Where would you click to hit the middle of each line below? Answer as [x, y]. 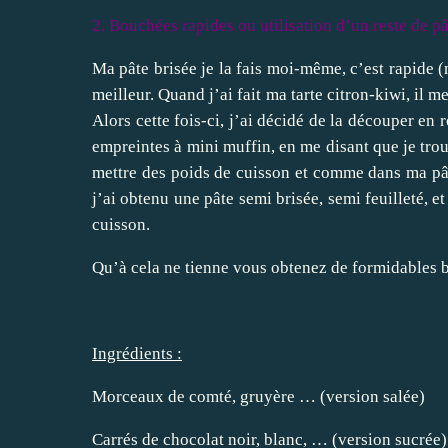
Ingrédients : [137, 354]
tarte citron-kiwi [348, 95]
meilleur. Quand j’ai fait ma [191, 95]
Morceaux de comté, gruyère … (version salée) [258, 397]
